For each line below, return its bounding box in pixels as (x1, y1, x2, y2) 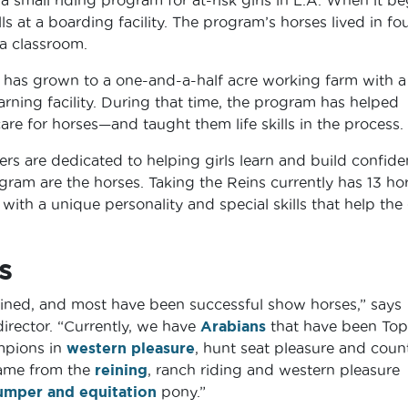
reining (94, 361, 148, 378)
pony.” (156, 382, 206, 400)
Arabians (199, 317, 266, 334)
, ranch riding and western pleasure (147, 361, 400, 378)
